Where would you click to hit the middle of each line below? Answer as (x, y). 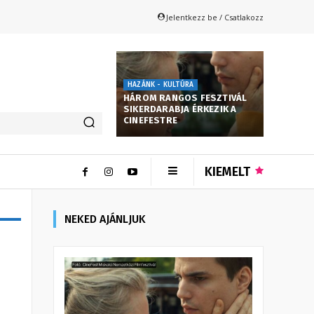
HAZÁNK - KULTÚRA (161, 84)
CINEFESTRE (150, 120)
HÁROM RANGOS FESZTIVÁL (185, 97)
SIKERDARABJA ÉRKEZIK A (180, 109)
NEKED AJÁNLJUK (105, 219)
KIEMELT (227, 171)
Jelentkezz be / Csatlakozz (215, 17)
